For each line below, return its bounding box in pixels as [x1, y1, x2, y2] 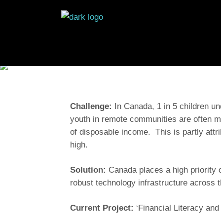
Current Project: [70, 203, 134, 213]
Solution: [70, 165, 106, 175]
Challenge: [70, 101, 112, 111]
